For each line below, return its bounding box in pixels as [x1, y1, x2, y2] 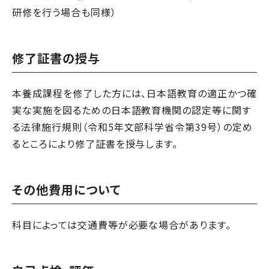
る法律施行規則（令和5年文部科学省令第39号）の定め [12, 119, 253, 134]
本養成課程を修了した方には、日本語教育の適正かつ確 [12, 85, 257, 100]
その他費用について [12, 180, 121, 198]
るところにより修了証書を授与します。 [12, 136, 178, 151]
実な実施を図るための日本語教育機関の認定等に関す [12, 102, 252, 117]
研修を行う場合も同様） [12, 4, 116, 19]
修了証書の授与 [12, 49, 100, 67]
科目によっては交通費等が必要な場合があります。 [12, 217, 232, 232]
